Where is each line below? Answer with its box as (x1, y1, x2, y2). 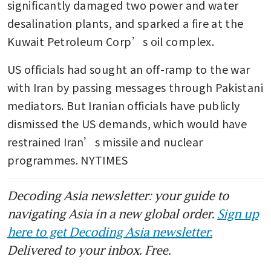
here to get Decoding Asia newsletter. (7, 224, 212, 239)
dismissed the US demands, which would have (7, 115, 247, 131)
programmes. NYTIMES (7, 151, 128, 168)
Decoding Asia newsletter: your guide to (7, 188, 229, 203)
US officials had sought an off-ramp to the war (7, 60, 250, 77)
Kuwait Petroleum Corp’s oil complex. (7, 33, 214, 49)
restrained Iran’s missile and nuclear (7, 133, 203, 149)
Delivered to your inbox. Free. (7, 242, 171, 257)
